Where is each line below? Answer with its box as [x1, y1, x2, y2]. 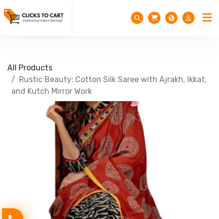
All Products [7, 63, 52, 72]
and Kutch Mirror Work [11, 87, 92, 96]
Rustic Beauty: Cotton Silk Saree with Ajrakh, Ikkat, [19, 75, 207, 84]
